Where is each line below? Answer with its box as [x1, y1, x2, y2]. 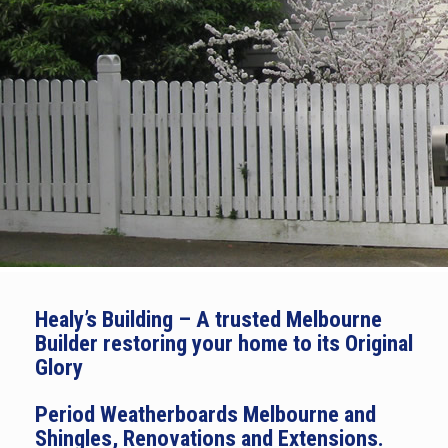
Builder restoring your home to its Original [35, 330, 413, 356]
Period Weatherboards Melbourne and [35, 400, 376, 427]
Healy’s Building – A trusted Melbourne [35, 306, 382, 332]
